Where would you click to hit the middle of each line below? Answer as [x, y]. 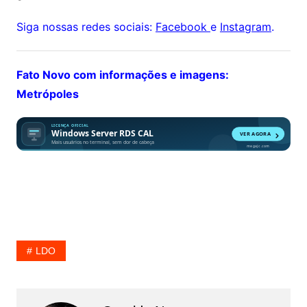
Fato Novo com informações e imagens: [122, 75]
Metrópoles [47, 94]
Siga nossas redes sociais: [86, 27]
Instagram [245, 27]
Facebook [183, 27]
